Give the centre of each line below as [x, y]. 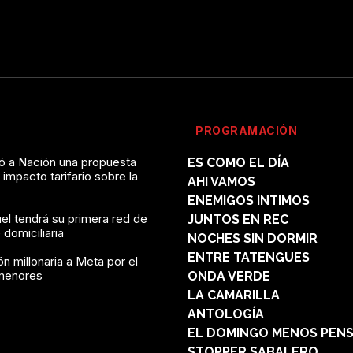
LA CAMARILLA [234, 295]
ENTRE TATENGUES [249, 257]
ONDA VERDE [229, 276]
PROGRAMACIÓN [246, 130]
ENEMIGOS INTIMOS [249, 200]
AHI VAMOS [221, 181]
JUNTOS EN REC [238, 219]
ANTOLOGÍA [226, 314]
